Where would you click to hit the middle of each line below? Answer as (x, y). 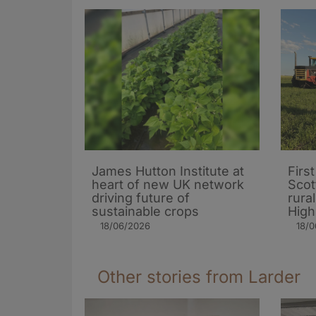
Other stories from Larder (199, 276)
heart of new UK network (168, 184)
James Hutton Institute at (168, 171)
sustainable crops (145, 211)
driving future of (141, 197)
